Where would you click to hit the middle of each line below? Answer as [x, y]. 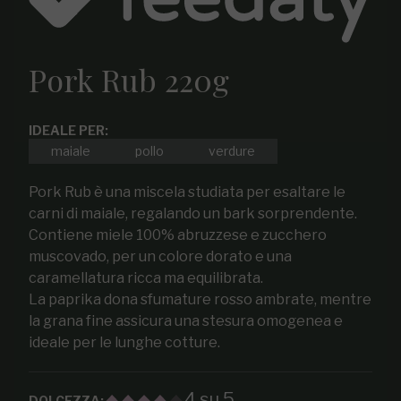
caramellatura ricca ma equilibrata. [146, 277]
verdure [232, 150]
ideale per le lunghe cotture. [124, 342]
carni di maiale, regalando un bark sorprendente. [193, 213]
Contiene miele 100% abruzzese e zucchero [178, 235]
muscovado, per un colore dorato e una [160, 256]
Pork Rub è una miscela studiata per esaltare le [187, 192]
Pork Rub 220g [129, 79]
